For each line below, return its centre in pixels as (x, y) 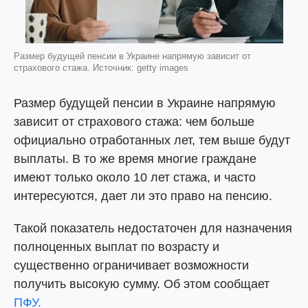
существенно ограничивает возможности (131, 265)
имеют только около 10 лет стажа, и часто (135, 177)
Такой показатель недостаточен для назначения (153, 228)
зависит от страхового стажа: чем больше (134, 122)
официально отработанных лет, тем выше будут (152, 140)
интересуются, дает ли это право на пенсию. (143, 196)
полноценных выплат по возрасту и (117, 247)
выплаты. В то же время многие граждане (135, 159)
